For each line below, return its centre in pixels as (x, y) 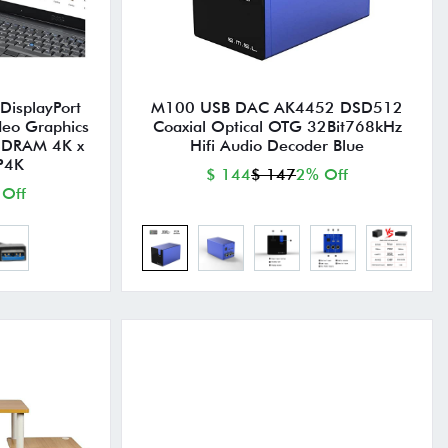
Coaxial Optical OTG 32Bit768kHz (277, 126)
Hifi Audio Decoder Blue (277, 145)
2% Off (322, 174)
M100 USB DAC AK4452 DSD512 (277, 107)
